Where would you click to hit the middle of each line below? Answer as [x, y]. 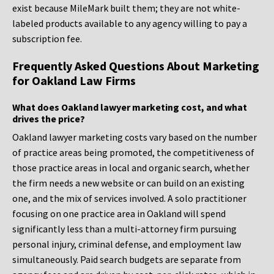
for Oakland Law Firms [74, 81]
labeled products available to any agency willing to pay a [130, 24]
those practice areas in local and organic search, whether [131, 168]
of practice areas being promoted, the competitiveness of [133, 153]
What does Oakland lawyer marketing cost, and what [130, 107]
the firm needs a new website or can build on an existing [128, 183]
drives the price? [49, 119]
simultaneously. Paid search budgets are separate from [127, 260]
